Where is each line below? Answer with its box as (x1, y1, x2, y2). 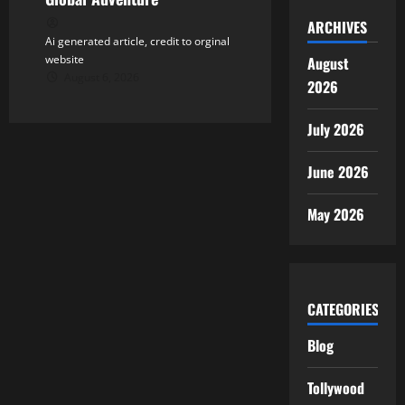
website (45, 52, 84, 68)
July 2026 (306, 118, 364, 140)
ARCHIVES (306, 15, 367, 38)
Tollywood (306, 376, 364, 399)
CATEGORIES (306, 297, 379, 320)
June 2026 (306, 160, 369, 183)
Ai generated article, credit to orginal (45, 33, 230, 50)
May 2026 (306, 202, 364, 225)
